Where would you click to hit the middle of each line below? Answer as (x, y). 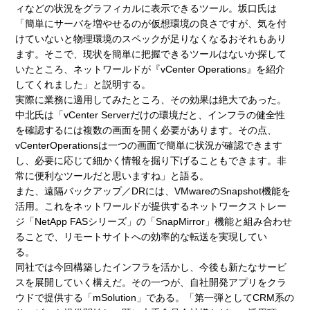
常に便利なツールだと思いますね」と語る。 (112, 175)
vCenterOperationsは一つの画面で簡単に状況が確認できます (149, 145)
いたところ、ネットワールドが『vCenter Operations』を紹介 (151, 69)
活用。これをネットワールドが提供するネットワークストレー (151, 206)
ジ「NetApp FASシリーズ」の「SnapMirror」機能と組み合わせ (154, 221)
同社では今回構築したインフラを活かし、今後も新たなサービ (151, 267)
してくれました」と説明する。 (83, 84)
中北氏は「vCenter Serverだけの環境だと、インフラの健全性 (151, 115)
